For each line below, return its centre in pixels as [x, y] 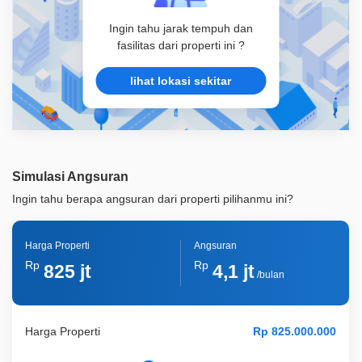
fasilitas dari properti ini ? [181, 46]
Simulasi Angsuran [70, 177]
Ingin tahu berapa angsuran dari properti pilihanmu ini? [153, 199]
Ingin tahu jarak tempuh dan [181, 29]
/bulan [269, 275]
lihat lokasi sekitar [181, 80]
